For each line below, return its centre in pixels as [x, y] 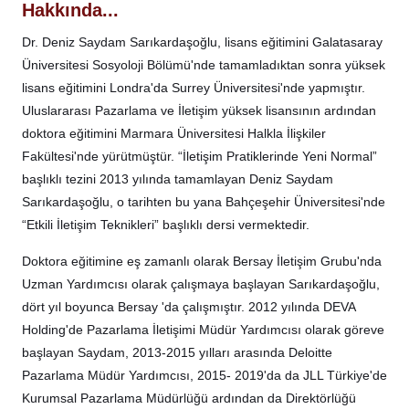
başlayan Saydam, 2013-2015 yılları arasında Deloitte [177, 352]
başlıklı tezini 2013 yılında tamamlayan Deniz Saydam [178, 178]
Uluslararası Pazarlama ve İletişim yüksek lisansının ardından [199, 110]
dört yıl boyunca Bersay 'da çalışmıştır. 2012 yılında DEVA [189, 306]
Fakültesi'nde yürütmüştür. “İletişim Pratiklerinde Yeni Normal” [199, 156]
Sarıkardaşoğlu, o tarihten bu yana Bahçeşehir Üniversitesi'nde [204, 201]
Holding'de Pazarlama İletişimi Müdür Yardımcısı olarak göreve [203, 329]
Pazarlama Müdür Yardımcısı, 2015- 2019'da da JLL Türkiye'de [204, 375]
